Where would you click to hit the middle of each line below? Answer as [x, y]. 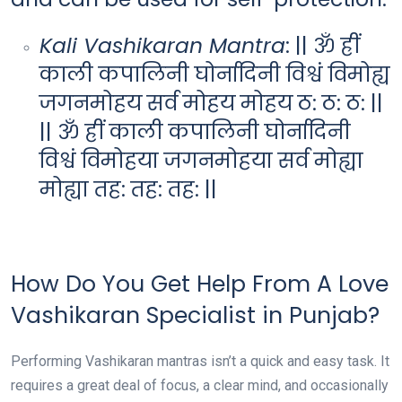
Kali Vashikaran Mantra [162, 45]
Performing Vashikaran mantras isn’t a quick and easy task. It [200, 361]
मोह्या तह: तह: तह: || [128, 189]
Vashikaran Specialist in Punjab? [195, 315]
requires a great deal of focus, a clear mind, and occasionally [200, 385]
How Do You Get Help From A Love [200, 284]
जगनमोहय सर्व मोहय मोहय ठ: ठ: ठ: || [211, 103]
